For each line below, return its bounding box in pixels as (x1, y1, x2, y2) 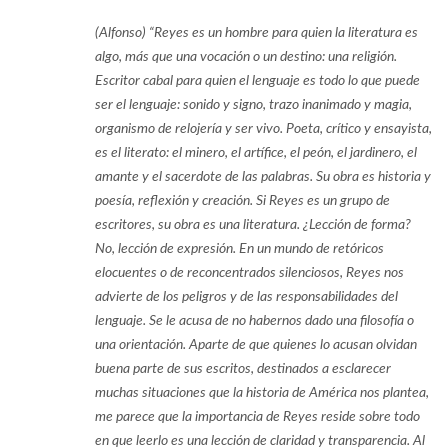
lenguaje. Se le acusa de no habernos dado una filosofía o (95, 313, 414, 328)
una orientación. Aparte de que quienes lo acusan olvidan (95, 337, 417, 352)
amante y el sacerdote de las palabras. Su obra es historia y (95, 169, 431, 184)
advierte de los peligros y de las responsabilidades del (95, 289, 398, 304)
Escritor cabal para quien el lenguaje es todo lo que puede (95, 73, 420, 88)
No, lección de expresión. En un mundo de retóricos (95, 241, 384, 256)
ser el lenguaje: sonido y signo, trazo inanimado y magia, (95, 97, 412, 112)
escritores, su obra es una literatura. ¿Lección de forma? (95, 217, 411, 232)
